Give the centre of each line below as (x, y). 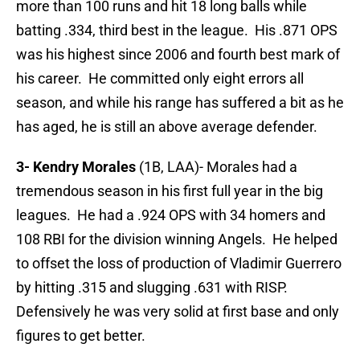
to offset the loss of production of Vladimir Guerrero (179, 264)
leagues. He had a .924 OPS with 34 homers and (171, 215)
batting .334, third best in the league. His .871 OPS (177, 31)
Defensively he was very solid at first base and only (178, 312)
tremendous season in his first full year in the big (170, 191)
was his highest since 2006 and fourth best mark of (178, 55)
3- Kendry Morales (76, 167)
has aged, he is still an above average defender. (167, 127)
